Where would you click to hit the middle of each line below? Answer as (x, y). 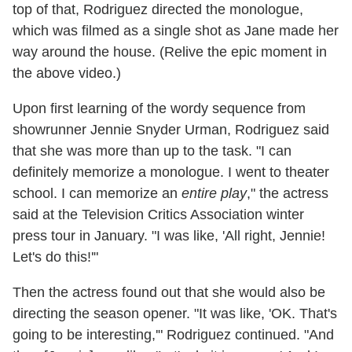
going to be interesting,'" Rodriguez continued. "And (173, 334)
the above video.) (67, 73)
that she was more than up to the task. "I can (152, 150)
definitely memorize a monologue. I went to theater (171, 172)
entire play (214, 193)
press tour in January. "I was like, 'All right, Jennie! (169, 235)
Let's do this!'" (55, 257)
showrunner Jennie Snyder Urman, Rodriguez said (171, 129)
